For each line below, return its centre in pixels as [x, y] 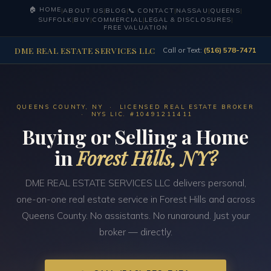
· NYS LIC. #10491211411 [135, 113]
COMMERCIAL [117, 20]
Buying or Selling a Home [135, 136]
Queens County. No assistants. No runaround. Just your [135, 216]
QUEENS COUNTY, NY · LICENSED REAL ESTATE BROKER [135, 106]
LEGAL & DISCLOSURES [188, 20]
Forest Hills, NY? [147, 157]
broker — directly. [135, 232]
